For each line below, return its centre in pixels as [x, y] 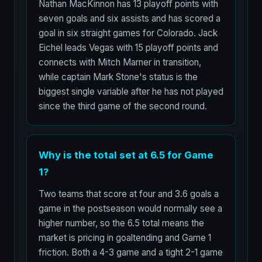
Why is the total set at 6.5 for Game [126, 155]
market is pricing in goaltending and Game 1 [125, 238]
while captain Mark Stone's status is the [118, 77]
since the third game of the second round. [123, 106]
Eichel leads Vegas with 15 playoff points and [128, 48]
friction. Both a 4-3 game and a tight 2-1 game [131, 252]
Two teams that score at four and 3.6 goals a [129, 194]
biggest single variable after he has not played [131, 92]
